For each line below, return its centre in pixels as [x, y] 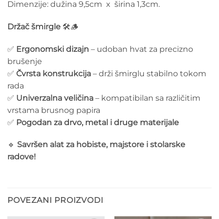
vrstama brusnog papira [54, 110]
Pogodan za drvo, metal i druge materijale [98, 122]
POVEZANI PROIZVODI [55, 200]
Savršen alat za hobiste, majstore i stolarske [101, 145]
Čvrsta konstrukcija [54, 73]
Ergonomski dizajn [53, 49]
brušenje [25, 61]
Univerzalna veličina [55, 98]
